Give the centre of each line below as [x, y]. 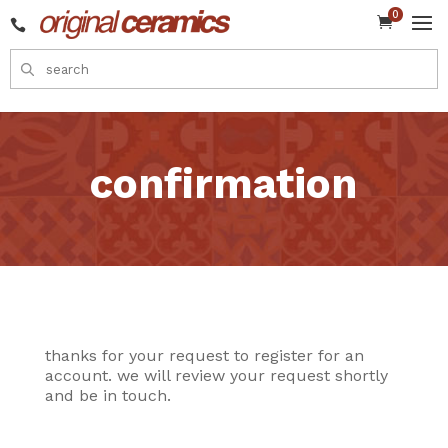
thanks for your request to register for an [204, 356]
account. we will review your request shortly [216, 376]
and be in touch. [107, 396]
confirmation [224, 184]
